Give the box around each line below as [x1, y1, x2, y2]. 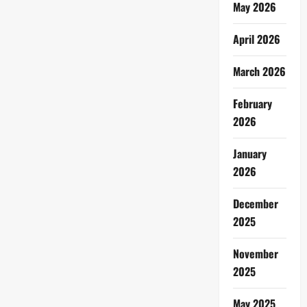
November [232, 245, 278, 262]
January [232, 145, 267, 162]
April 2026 [232, 31, 280, 47]
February [232, 95, 272, 112]
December [232, 195, 278, 212]
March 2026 [232, 63, 286, 79]
